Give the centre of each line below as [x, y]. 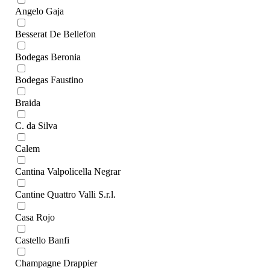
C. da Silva [36, 126]
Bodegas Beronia [48, 57]
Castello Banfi [42, 240]
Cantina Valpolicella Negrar [68, 172]
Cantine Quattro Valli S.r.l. [65, 195]
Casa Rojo [35, 218]
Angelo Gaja [39, 11]
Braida [28, 103]
